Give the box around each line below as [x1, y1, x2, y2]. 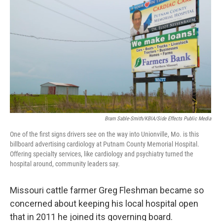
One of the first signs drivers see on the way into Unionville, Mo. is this [10, 130, 199, 138]
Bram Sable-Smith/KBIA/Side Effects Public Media [105, 115, 211, 122]
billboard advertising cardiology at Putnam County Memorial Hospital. [10, 140, 199, 148]
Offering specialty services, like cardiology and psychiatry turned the [10, 149, 193, 158]
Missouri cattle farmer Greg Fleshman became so [10, 184, 204, 195]
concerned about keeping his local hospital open [10, 198, 198, 209]
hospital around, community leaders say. [10, 159, 120, 168]
